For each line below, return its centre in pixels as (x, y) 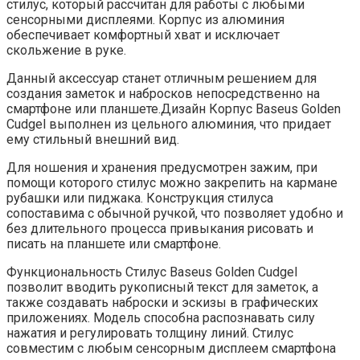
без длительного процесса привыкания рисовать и (160, 228)
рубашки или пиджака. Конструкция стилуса (140, 198)
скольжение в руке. (66, 50)
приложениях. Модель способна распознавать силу (161, 317)
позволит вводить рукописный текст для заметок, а (162, 287)
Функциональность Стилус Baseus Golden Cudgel (152, 272)
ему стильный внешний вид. (93, 139)
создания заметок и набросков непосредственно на (163, 93)
